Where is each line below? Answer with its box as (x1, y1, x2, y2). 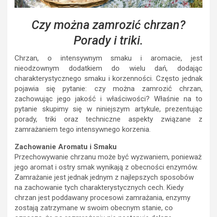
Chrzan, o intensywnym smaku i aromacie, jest (15, 54, 202, 62)
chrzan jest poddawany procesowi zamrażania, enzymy (15, 193, 190, 202)
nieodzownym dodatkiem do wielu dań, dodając (15, 64, 202, 73)
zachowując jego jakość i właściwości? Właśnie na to (15, 94, 202, 103)
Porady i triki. (74, 33, 143, 47)
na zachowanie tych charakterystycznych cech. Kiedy (15, 183, 184, 192)
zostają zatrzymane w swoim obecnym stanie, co (15, 203, 173, 212)
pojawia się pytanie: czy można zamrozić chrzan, (15, 84, 202, 93)
